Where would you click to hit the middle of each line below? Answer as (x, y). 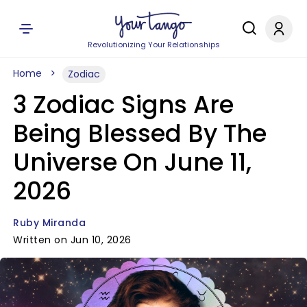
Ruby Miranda (49, 223)
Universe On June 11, (132, 162)
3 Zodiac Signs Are (123, 105)
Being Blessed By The (140, 133)
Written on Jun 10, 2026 (72, 240)
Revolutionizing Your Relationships (153, 45)
